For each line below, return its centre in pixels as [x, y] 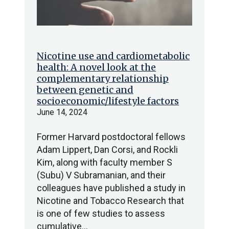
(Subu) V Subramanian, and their [101, 175]
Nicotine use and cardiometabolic [113, 56]
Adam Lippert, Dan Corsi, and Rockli [107, 150]
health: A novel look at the [96, 67]
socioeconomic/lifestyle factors [108, 101]
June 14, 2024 [62, 112]
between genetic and [85, 90]
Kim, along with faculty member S [105, 162]
